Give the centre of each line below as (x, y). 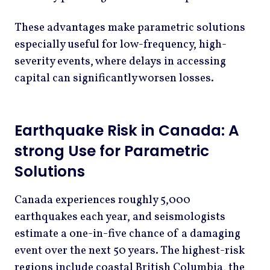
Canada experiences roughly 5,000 (102, 200)
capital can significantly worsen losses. (114, 79)
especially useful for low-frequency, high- (121, 45)
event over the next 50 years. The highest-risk (130, 250)
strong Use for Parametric (112, 151)
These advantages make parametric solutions (130, 28)
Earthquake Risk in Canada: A (127, 130)
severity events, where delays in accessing (120, 62)
